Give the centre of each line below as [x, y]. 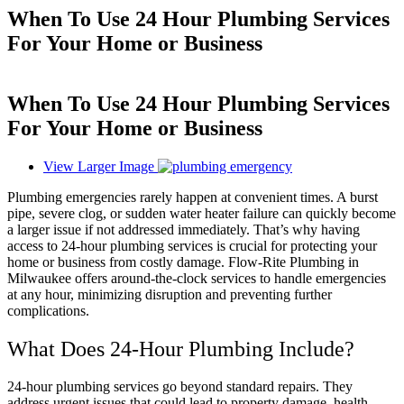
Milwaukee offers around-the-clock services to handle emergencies [197, 278]
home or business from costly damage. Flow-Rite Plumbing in [183, 262]
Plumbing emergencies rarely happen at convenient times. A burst [193, 197]
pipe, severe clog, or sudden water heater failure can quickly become [202, 213]
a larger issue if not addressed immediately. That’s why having [184, 229]
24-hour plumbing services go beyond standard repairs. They [180, 387]
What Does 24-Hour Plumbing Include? [181, 349]
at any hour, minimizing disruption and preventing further [170, 294]
